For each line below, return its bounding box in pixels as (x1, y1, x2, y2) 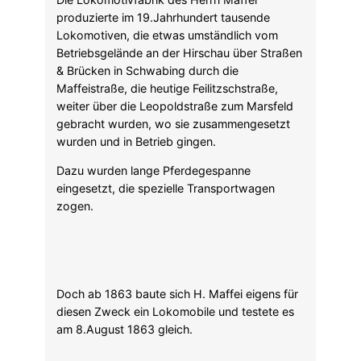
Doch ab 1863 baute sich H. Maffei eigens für (56, 170, 298, 185)
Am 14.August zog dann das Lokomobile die (56, 270, 293, 284)
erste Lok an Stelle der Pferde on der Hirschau (56, 288, 302, 302)
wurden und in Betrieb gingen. (56, 17, 216, 31)
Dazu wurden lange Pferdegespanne (56, 47, 251, 61)
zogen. (56, 82, 93, 97)
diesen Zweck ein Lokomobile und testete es (56, 188, 294, 202)
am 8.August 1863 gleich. (56, 205, 193, 220)
